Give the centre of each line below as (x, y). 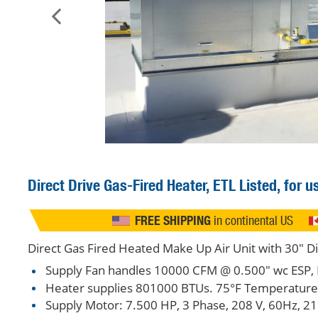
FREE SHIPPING (172, 221)
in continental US (252, 220)
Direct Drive (64, 186)
